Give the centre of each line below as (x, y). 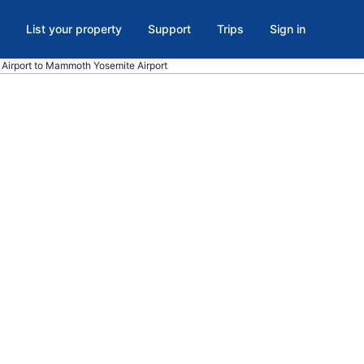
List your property (74, 29)
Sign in (288, 29)
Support (169, 29)
